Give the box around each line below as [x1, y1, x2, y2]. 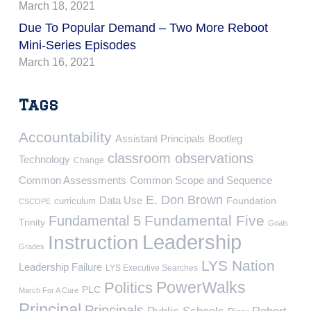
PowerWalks [156, 278, 246, 296]
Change [74, 155, 104, 165]
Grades [19, 242, 44, 251]
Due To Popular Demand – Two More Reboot [19, 20, 268, 35]
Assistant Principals [115, 132, 205, 144]
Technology [19, 153, 70, 165]
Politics [104, 278, 153, 296]
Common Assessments [19, 174, 126, 186]
